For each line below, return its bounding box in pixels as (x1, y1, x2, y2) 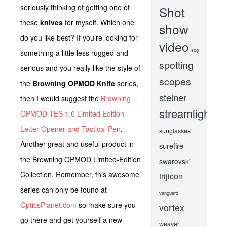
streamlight (159, 105, 213, 121)
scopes (159, 74, 191, 88)
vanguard (159, 189, 178, 196)
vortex (159, 201, 184, 214)
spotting (159, 58, 194, 72)
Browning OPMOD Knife (32, 78, 115, 88)
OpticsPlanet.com (20, 200, 77, 210)
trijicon (159, 170, 183, 182)
